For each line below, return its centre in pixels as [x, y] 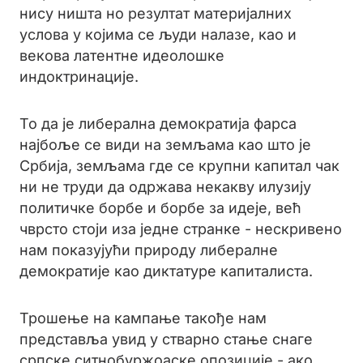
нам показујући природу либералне [149, 250]
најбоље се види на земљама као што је [165, 145]
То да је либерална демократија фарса [158, 124]
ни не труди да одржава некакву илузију [165, 187]
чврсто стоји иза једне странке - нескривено [181, 229]
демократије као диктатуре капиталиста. [166, 271]
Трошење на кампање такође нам [143, 318]
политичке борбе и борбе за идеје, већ [160, 208]
